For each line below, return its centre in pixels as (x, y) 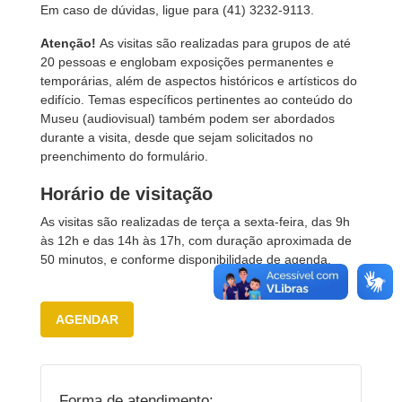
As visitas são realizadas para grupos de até (225, 43)
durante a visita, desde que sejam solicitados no (177, 137)
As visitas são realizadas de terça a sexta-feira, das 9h (195, 222)
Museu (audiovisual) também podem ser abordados (188, 118)
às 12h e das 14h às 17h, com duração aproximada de (196, 240)
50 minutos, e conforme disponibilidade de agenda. (186, 259)
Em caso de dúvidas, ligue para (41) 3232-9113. (177, 10)
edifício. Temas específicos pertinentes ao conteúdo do (197, 100)
